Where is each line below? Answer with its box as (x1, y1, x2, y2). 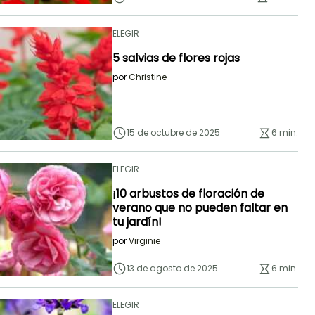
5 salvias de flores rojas (112, 50, 240, 67)
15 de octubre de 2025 (127, 127, 220, 139)
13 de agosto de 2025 (127, 262, 218, 275)
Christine (129, 71, 167, 84)
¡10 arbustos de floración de (112, 186, 264, 202)
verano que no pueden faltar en (112, 200, 288, 217)
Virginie (129, 235, 160, 247)
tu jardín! (112, 214, 162, 231)
